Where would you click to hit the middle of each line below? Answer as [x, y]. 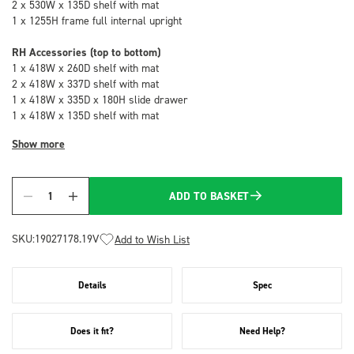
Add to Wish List [152, 239]
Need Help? [262, 331]
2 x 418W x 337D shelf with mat [85, 83]
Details [92, 285]
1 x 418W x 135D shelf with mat [85, 115]
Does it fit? [92, 331]
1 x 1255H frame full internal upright [97, 20]
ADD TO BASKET [209, 196]
